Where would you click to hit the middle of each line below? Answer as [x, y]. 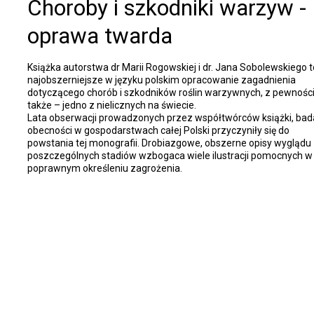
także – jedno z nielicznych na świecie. [111, 105]
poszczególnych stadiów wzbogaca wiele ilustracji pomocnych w [170, 155]
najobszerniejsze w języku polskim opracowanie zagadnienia [161, 80]
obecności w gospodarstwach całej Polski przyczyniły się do [158, 130]
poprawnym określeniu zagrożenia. [104, 168]
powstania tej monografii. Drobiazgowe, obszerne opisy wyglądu [169, 143]
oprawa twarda [100, 36]
